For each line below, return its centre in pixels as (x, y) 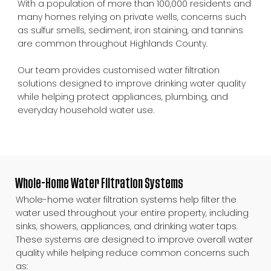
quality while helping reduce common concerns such (132, 253)
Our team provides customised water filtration (119, 70)
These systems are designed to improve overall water (134, 240)
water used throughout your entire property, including (132, 213)
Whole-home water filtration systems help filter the (126, 200)
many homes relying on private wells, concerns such (132, 17)
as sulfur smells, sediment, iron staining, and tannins (131, 30)
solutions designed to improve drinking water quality (132, 83)
